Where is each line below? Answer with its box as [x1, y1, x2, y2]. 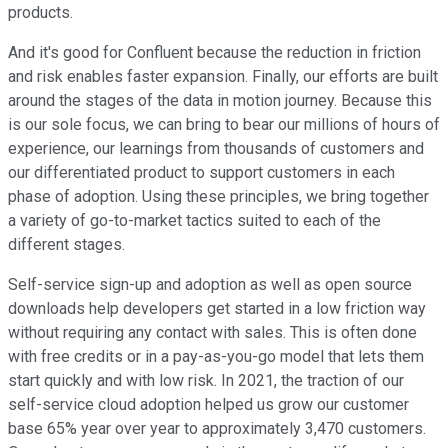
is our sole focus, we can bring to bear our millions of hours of [8, 115, 440, 135]
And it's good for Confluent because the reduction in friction [8, 43, 421, 63]
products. [8, 3, 73, 23]
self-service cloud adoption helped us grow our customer [8, 395, 409, 415]
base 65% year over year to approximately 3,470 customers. [8, 419, 426, 439]
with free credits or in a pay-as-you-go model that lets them [8, 347, 424, 367]
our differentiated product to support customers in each [8, 163, 395, 183]
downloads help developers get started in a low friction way [8, 299, 426, 319]
